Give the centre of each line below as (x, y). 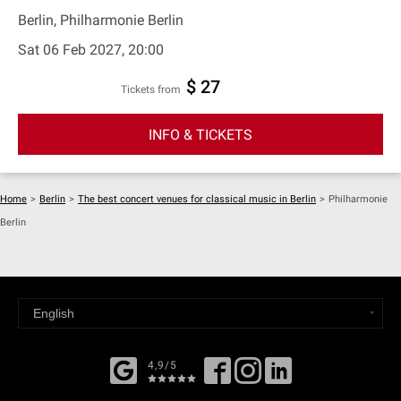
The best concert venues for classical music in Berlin (197, 199)
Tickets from (154, 90)
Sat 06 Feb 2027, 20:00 (91, 50)
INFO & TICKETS (200, 134)
